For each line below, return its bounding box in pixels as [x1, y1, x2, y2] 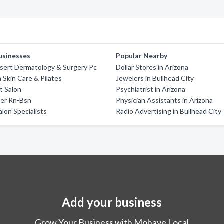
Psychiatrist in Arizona [116, 85, 186, 93]
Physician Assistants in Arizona [116, 96, 213, 104]
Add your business [62, 195, 162, 209]
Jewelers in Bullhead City [116, 74, 194, 82]
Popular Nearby [116, 51, 168, 60]
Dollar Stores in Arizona [116, 63, 189, 71]
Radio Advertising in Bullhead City [116, 107, 222, 115]
